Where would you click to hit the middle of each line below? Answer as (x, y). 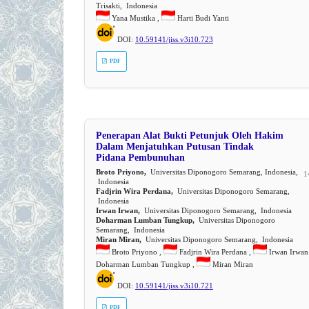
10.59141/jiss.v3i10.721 (174, 285)
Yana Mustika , (136, 18)
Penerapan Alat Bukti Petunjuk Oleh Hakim (190, 135)
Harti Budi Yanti (202, 18)
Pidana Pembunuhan (140, 157)
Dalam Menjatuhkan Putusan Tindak (175, 146)
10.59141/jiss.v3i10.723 (174, 39)
